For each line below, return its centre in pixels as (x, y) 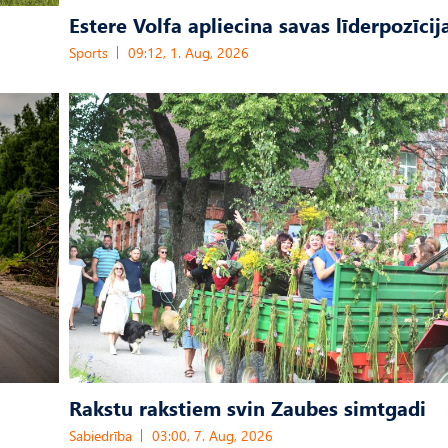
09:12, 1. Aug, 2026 (188, 53)
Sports (88, 53)
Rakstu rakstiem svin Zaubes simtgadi (247, 407)
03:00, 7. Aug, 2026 (212, 436)
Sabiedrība (100, 436)
